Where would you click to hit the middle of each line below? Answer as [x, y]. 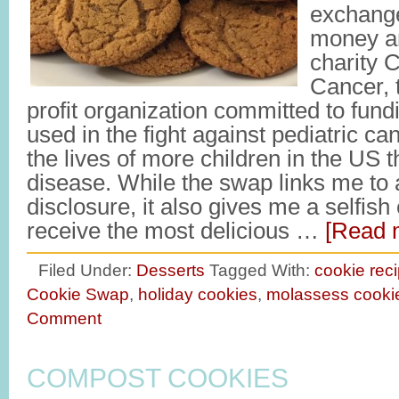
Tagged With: [262, 270]
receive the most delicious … [176, 231]
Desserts [171, 270]
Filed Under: [87, 270]
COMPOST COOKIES [158, 378]
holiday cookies [198, 294]
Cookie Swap [78, 294]
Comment [64, 318]
